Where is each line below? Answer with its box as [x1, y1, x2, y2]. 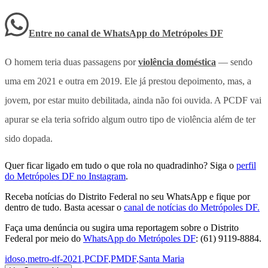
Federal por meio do [5, 233, 81, 243]
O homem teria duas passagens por [5, 56, 138, 67]
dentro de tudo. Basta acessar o [5, 202, 121, 212]
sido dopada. [5, 133, 53, 144]
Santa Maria [139, 253, 184, 264]
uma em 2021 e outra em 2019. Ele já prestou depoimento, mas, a [5, 75, 251, 86]
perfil [236, 160, 256, 170]
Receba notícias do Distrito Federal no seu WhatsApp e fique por [5, 191, 250, 202]
